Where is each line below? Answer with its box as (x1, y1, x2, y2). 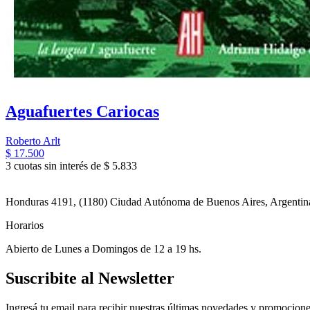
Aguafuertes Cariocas (6, 102, 159, 121)
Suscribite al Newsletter (6, 269, 174, 288)
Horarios (6, 219, 44, 232)
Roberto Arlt (6, 135, 60, 147)
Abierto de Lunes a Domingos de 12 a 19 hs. (6, 243, 201, 255)
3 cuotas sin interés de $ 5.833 (6, 160, 137, 172)
